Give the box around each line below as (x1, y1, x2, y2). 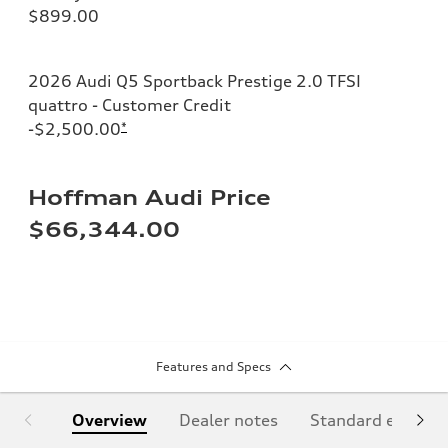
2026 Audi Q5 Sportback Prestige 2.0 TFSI (28, 70, 361, 91)
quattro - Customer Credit (28, 94, 231, 115)
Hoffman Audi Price (28, 184, 271, 210)
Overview (72, 409, 147, 430)
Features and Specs (155, 358, 271, 374)
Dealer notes (179, 409, 278, 430)
